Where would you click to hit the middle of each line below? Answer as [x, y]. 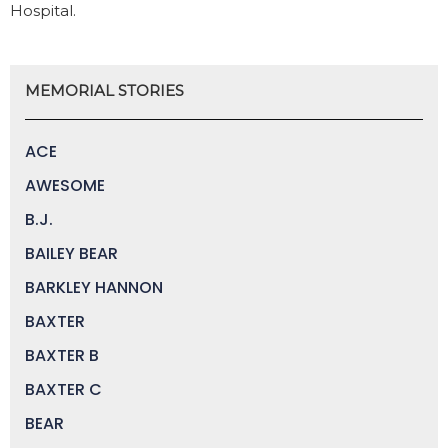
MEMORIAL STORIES [104, 90]
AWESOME [65, 185]
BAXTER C [63, 389]
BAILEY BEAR [71, 253]
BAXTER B [62, 355]
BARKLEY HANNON [94, 287]
